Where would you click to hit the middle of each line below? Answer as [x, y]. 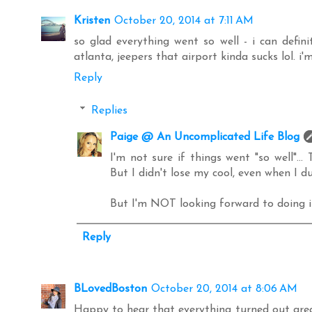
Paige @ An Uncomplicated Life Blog [205, 138]
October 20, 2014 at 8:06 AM [224, 289]
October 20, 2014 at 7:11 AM [184, 21]
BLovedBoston [110, 289]
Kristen [92, 21]
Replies [109, 111]
